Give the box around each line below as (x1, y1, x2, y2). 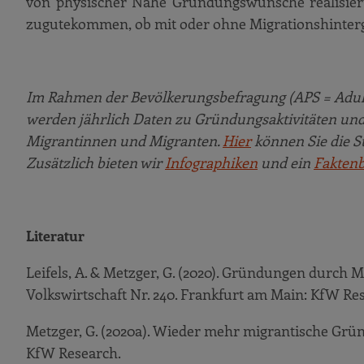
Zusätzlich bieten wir (26, 153, 165, 172)
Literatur (26, 226, 84, 245)
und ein (258, 153, 314, 172)
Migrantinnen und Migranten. (26, 131, 223, 150)
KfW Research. (26, 343, 121, 362)
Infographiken (165, 153, 258, 172)
